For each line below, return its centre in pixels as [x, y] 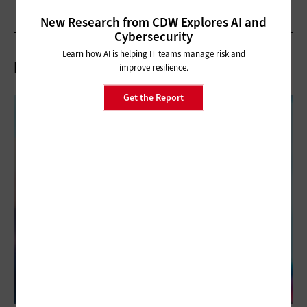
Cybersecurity [153, 36]
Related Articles [67, 67]
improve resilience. [153, 67]
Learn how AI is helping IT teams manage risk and [153, 53]
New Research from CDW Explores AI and [153, 22]
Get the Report [153, 97]
